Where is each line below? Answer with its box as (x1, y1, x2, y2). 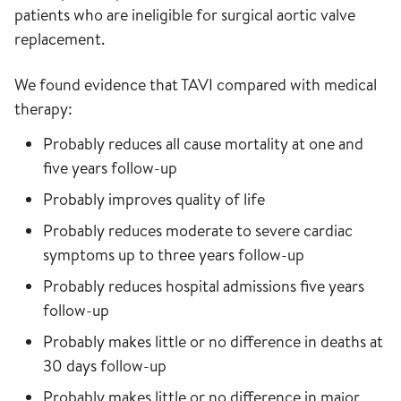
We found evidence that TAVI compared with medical (14, 73, 377, 97)
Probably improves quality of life (43, 188, 265, 211)
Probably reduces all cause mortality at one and (43, 132, 363, 156)
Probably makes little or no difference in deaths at (43, 330, 383, 354)
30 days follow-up (43, 354, 166, 378)
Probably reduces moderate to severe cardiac (43, 219, 353, 243)
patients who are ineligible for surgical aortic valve (14, 4, 355, 27)
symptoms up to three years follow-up (43, 243, 304, 267)
